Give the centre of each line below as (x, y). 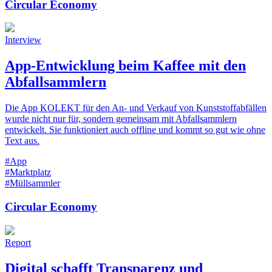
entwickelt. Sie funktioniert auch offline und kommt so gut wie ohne (135, 130)
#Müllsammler (32, 183)
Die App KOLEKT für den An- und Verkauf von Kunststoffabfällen (136, 108)
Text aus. (22, 141)
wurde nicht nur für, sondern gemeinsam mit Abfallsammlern (121, 119)
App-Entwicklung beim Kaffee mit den (125, 66)
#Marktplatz (28, 172)
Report (18, 242)
